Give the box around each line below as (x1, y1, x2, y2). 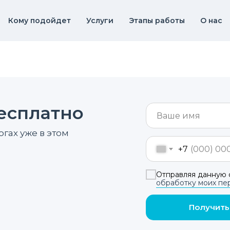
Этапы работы (128, 16, 185, 25)
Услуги (86, 16, 113, 25)
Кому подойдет (8, 16, 71, 25)
